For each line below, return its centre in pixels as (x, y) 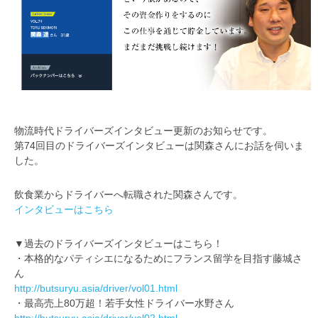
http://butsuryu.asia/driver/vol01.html (96, 289)
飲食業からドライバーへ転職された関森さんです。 (128, 195)
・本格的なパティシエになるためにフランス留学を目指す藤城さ (158, 259)
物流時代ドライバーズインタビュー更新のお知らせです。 (143, 131)
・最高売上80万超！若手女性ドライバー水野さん (124, 304)
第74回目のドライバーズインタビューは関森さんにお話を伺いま (159, 146)
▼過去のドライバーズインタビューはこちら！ (119, 244)
